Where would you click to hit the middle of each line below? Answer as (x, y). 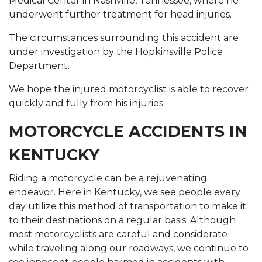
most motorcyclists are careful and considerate (118, 234)
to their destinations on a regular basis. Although (122, 220)
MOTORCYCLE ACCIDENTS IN (128, 131)
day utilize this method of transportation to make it (127, 206)
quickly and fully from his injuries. (87, 103)
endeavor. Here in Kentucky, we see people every (125, 192)
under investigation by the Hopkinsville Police (116, 52)
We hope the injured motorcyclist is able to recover (129, 89)
